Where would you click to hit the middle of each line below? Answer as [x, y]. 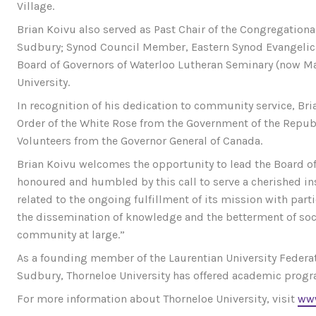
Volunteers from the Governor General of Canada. [140, 141]
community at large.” [71, 235]
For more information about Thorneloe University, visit [157, 299]
